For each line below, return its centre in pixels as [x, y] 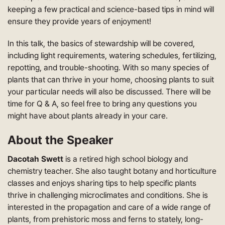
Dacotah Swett [35, 159]
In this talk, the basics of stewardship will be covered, [101, 43]
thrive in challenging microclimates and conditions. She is [108, 195]
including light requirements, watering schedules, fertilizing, [112, 55]
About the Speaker [60, 140]
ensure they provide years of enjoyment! [79, 21]
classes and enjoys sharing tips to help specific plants [102, 183]
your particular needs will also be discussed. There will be [109, 92]
